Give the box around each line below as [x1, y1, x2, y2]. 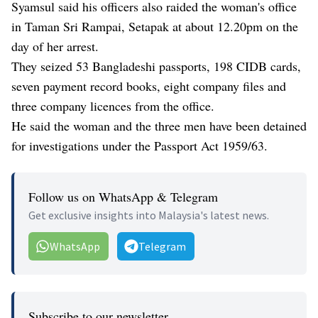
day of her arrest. [11, 38, 99, 55]
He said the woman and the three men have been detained [11, 117, 307, 135]
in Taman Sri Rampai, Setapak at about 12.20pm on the [11, 18, 298, 35]
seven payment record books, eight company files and [11, 77, 286, 95]
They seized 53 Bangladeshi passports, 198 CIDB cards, [11, 57, 301, 75]
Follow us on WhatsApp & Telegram [28, 188, 218, 206]
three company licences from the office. [11, 97, 214, 115]
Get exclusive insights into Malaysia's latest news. [28, 208, 269, 223]
